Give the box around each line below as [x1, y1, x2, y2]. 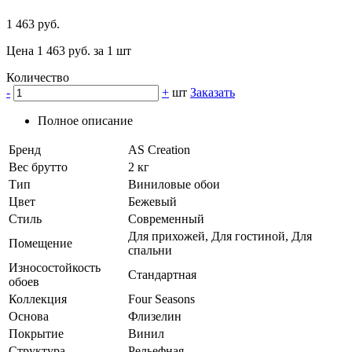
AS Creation [128, 143, 190, 157]
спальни [128, 244, 172, 258]
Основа [9, 310, 49, 324]
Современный [128, 212, 204, 226]
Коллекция [9, 292, 67, 306]
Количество [6, 71, 69, 85]
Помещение [9, 236, 72, 251]
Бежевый [128, 195, 177, 209]
